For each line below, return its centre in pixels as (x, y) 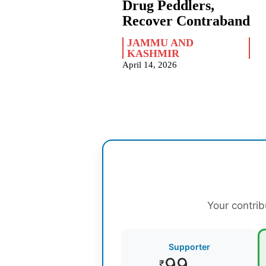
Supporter (189, 247)
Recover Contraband (186, 21)
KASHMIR (153, 54)
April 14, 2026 (150, 65)
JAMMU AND (161, 43)
